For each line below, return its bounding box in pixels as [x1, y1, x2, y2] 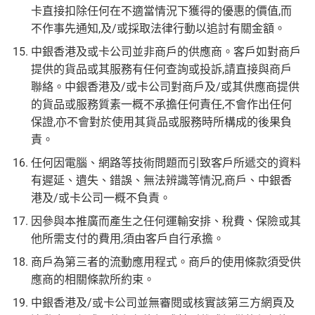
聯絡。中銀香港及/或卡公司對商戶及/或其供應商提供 [31, 80, 300, 94]
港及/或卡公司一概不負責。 [31, 191, 171, 205]
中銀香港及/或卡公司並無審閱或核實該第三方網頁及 [31, 296, 295, 310]
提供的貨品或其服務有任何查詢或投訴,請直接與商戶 [31, 63, 292, 77]
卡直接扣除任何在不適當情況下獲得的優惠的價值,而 [31, 4, 292, 18]
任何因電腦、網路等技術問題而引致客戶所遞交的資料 [31, 156, 301, 170]
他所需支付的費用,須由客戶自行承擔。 [31, 232, 224, 246]
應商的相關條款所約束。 [31, 273, 155, 287]
